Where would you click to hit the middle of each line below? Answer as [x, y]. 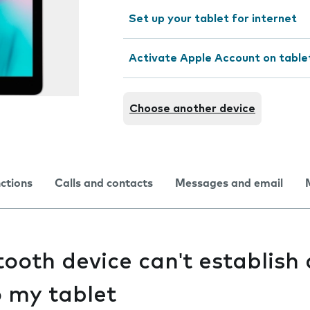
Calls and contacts [104, 183]
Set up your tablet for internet [213, 19]
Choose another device [192, 109]
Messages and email [229, 183]
